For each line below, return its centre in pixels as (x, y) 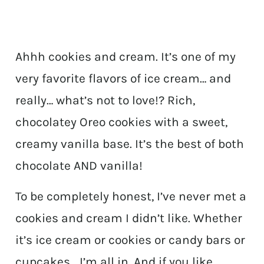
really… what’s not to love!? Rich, (105, 100)
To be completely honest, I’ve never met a (131, 197)
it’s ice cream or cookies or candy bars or (131, 240)
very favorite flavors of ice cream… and (123, 79)
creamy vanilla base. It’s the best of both (130, 144)
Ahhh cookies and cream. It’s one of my (126, 57)
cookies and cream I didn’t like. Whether (129, 218)
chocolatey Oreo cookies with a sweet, (122, 122)
